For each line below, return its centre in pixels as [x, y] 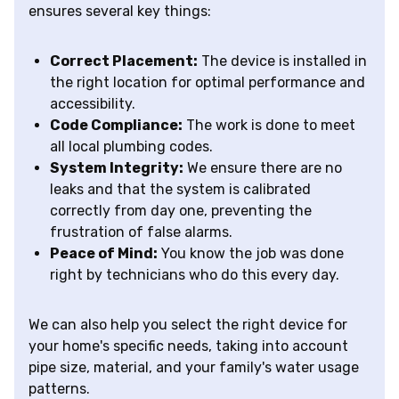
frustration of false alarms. [141, 232]
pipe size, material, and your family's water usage [194, 368]
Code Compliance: [116, 126]
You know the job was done [251, 254]
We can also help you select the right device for [188, 325]
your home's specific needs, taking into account [188, 346]
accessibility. [93, 104]
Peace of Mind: [104, 254]
